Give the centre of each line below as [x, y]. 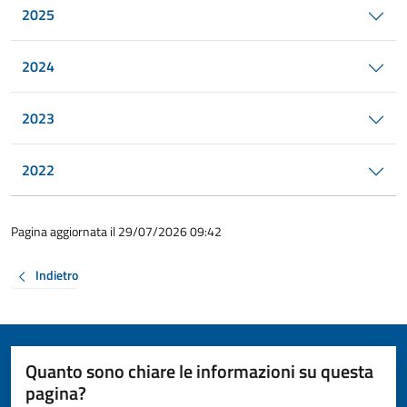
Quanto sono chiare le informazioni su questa [199, 371]
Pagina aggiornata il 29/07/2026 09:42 [116, 231]
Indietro [57, 275]
